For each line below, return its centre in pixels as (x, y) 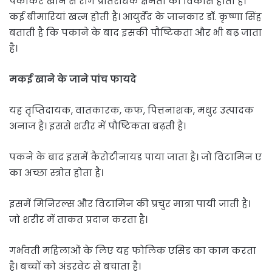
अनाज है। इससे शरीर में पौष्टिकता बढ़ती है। (97, 126)
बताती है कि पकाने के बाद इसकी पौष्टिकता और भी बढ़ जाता (135, 33)
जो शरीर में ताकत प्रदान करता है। (78, 220)
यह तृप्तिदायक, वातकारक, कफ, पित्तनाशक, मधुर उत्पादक (131, 110)
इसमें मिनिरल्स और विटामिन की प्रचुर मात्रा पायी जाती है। (130, 204)
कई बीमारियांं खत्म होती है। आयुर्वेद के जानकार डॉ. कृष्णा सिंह (135, 17)
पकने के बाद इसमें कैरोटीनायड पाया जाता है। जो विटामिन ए (135, 157)
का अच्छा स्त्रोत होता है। (56, 173)
